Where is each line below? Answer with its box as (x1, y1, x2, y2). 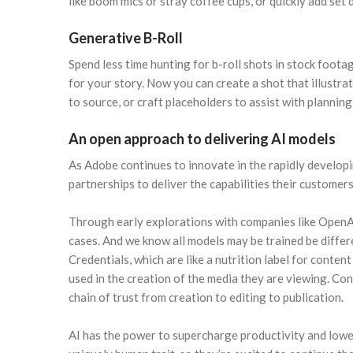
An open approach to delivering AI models (69, 130, 336, 148)
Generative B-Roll (69, 29, 183, 47)
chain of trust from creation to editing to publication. (69, 290, 344, 305)
